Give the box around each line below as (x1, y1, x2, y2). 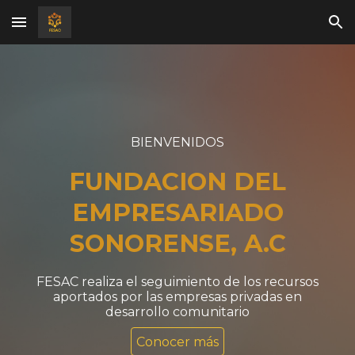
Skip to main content (13, 22, 125, 36)
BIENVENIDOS (131, 135, 224, 150)
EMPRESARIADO (71, 197, 284, 227)
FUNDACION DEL (69, 166, 286, 197)
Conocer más (136, 334, 219, 349)
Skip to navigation (243, 22, 342, 36)
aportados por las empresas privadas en (53, 289, 302, 304)
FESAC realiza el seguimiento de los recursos (36, 274, 319, 289)
